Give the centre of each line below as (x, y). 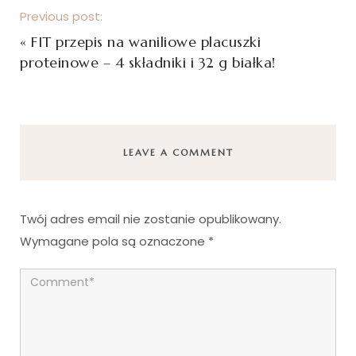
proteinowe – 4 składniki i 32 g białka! (148, 63)
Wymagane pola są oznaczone (114, 242)
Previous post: (61, 17)
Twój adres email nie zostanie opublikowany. (151, 219)
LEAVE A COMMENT (178, 153)
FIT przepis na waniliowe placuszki (146, 42)
